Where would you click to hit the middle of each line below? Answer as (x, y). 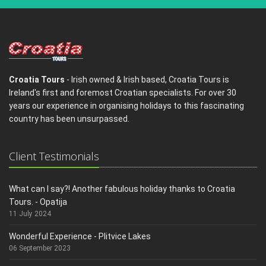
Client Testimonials (54, 156)
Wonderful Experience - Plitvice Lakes (80, 236)
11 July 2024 (30, 213)
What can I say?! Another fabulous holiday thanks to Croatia (122, 189)
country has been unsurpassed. (69, 118)
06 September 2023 (40, 248)
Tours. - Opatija (38, 202)
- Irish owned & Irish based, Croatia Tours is (147, 79)
